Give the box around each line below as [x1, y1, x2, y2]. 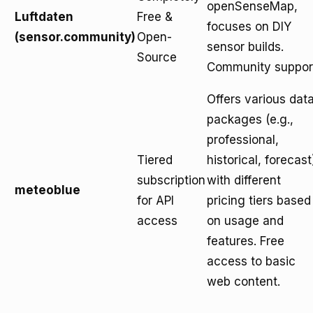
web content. [207, 275, 280, 289]
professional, [207, 133, 279, 147]
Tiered [137, 153, 173, 167]
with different [207, 173, 281, 187]
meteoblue [15, 183, 80, 197]
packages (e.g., [207, 112, 293, 126]
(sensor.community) [15, 30, 136, 44]
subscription [137, 173, 205, 187]
